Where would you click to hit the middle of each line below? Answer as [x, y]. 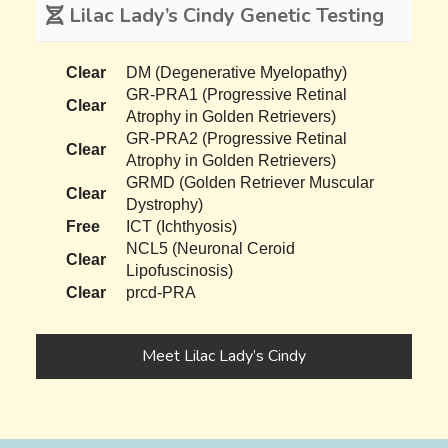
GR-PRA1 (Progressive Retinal [237, 94]
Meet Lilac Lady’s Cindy [223, 355]
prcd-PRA [161, 292]
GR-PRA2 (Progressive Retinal [237, 138]
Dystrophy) [165, 204]
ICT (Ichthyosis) [182, 226]
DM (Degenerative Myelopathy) [237, 72]
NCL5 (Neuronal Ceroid [211, 248]
